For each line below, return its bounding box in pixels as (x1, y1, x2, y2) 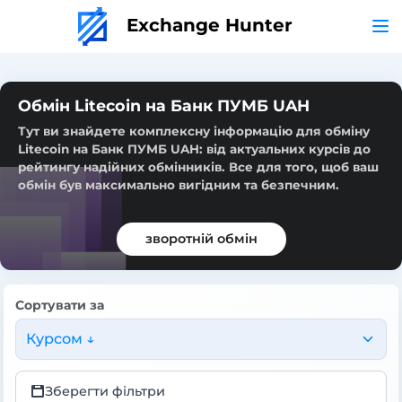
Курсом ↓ (25, 329, 95, 347)
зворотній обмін (144, 230, 258, 247)
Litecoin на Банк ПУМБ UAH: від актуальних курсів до (18, 141, 371, 156)
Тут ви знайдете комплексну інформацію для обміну (18, 123, 370, 138)
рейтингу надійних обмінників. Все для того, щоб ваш (18, 159, 379, 174)
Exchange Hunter (120, 13, 293, 36)
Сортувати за (15, 296, 104, 313)
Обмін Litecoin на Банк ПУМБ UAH (18, 95, 310, 115)
